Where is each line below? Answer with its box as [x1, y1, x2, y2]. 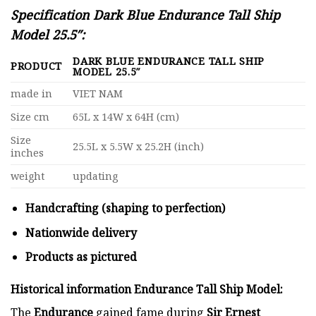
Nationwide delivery [25, 224, 140, 241]
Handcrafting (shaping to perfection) [25, 200, 225, 217]
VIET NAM [73, 87, 123, 101]
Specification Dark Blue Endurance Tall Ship [11, 6, 280, 24]
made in [11, 87, 52, 101]
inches [11, 146, 44, 160]
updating [73, 169, 119, 183]
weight [11, 169, 44, 183]
